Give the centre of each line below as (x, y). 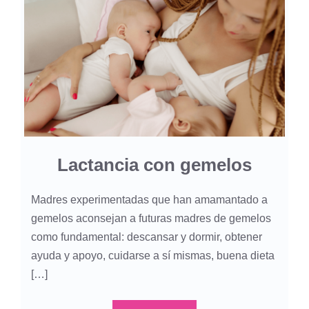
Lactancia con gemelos (154, 165)
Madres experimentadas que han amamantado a (149, 200)
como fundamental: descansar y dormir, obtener (147, 237)
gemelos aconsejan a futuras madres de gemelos (151, 219)
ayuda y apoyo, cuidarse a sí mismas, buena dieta (153, 256)
